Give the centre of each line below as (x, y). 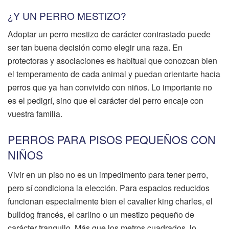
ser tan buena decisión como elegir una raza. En (95, 48)
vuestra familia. (35, 114)
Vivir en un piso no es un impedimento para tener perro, (108, 174)
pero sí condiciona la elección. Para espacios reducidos (109, 188)
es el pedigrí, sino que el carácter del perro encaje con (106, 101)
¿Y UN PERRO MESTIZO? (67, 15)
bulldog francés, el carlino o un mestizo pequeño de (101, 214)
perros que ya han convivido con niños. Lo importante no (110, 87)
